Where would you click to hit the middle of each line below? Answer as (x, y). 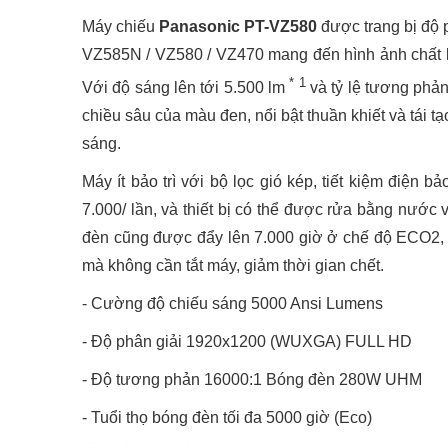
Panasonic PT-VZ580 (238, 26)
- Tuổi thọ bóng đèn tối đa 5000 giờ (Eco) (227, 418)
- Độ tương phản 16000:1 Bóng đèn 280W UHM (252, 380)
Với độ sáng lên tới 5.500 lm (186, 88)
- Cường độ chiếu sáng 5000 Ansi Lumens (232, 304)
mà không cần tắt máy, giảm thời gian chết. (233, 266)
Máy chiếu (121, 26)
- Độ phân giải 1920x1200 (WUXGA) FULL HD (247, 342)
